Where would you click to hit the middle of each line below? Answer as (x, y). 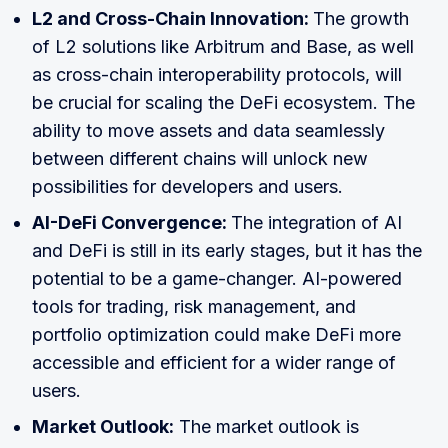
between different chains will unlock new (200, 159)
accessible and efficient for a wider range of (214, 363)
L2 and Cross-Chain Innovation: (172, 19)
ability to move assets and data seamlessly (208, 131)
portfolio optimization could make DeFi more (216, 335)
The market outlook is (266, 427)
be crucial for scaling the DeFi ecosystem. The (223, 103)
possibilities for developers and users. (187, 187)
